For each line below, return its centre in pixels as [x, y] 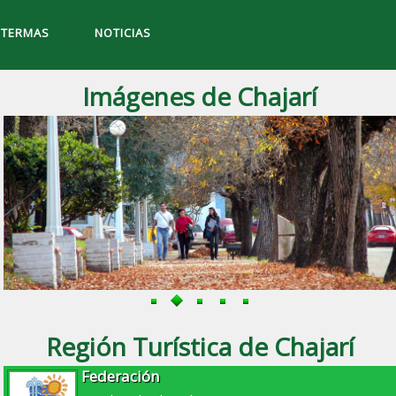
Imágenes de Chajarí [200, 97]
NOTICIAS [122, 33]
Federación [121, 377]
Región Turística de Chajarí [200, 347]
